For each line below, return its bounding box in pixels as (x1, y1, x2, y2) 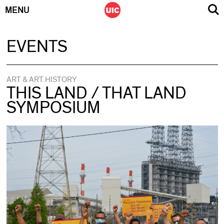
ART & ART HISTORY (6, 75, 76, 83)
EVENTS (6, 38, 67, 55)
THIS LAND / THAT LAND (6, 85, 186, 102)
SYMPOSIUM (6, 99, 100, 116)
